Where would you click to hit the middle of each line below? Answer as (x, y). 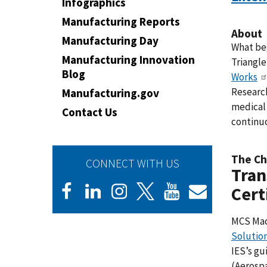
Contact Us (90, 112)
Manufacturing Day (110, 41)
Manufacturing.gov (111, 93)
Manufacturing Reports (121, 21)
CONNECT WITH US (132, 163)
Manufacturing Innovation (128, 60)
